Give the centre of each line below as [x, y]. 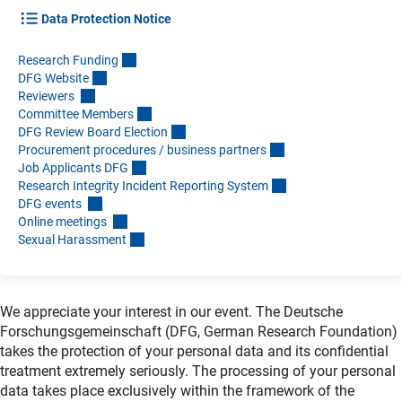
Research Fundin [65, 61]
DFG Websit [50, 79]
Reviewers [48, 96]
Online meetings [62, 222]
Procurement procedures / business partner [139, 150]
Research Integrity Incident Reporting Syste [138, 186]
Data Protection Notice [106, 19]
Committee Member [73, 114]
